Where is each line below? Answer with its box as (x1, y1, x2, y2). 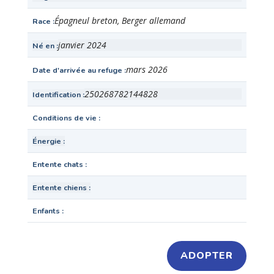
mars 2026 (125, 64, 168, 76)
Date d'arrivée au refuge (32, 65, 122, 76)
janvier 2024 (57, 39, 106, 51)
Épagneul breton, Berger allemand (54, 15, 185, 27)
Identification (32, 89, 81, 100)
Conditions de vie (32, 113, 97, 124)
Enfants (32, 206, 60, 217)
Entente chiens (32, 182, 87, 193)
